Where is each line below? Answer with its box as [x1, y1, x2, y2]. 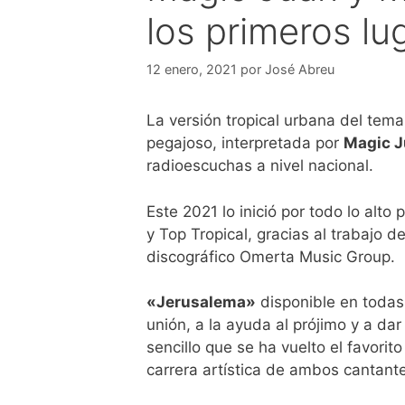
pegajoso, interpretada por [146, 134, 344, 153]
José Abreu [265, 61, 334, 78]
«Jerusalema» [146, 293, 256, 312]
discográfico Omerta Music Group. [146, 247, 395, 266]
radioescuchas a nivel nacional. [146, 156, 373, 175]
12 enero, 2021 [146, 61, 237, 78]
